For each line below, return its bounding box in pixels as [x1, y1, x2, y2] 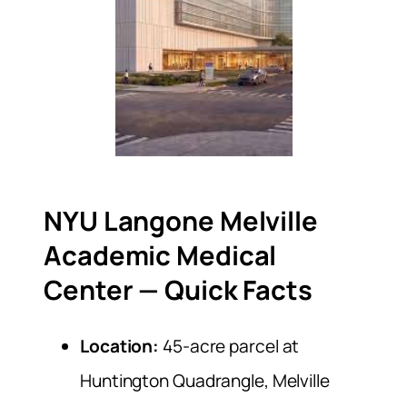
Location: [80, 333, 160, 358]
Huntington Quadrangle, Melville [80, 368, 330, 392]
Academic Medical [44, 237, 277, 274]
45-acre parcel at [159, 333, 300, 358]
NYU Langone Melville [44, 203, 318, 240]
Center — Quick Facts [44, 272, 313, 309]
